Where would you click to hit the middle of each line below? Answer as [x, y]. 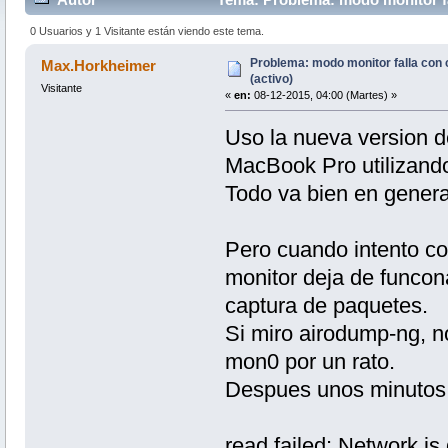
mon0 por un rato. [309, 361]
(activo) [271, 78]
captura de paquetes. [326, 305]
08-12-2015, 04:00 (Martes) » [323, 94]
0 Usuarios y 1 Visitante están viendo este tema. [147, 30]
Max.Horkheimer [99, 65]
